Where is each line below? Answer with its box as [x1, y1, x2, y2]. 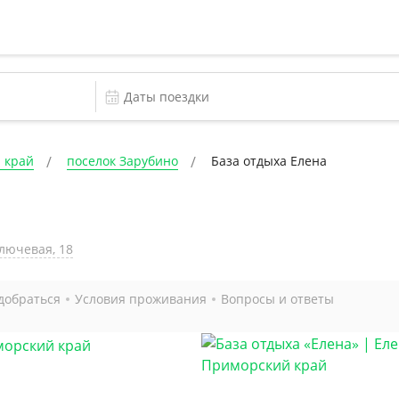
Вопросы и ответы [221, 290, 334, 307]
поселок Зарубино [67, 152, 178, 169]
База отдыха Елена [211, 152, 327, 169]
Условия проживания [75, 290, 207, 307]
